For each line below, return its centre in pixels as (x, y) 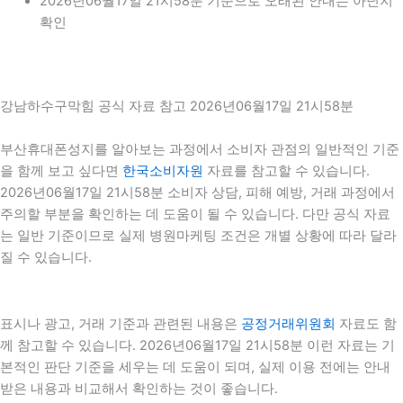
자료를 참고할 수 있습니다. (287, 171)
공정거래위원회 (288, 324)
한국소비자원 (163, 171)
